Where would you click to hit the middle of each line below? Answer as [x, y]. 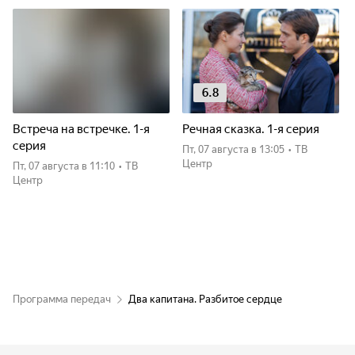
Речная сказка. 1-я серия [251, 129]
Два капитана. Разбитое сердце [205, 299]
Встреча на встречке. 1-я [81, 129]
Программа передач [62, 299]
